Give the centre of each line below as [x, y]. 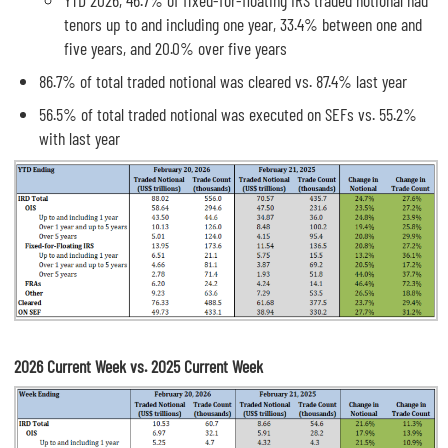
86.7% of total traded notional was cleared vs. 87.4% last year [223, 80]
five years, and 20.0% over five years [175, 48]
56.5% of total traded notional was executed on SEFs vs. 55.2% [228, 113]
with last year [79, 137]
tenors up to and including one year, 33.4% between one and [243, 24]
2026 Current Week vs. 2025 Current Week [138, 365]
